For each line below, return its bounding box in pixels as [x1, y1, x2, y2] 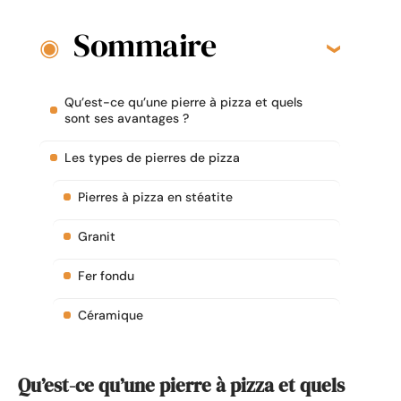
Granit [78, 228, 115, 245]
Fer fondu [78, 268, 134, 285]
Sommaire [73, 23, 216, 68]
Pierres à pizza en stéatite [78, 189, 233, 206]
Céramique [78, 307, 143, 324]
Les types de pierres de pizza [64, 149, 240, 166]
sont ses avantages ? [64, 110, 189, 127]
